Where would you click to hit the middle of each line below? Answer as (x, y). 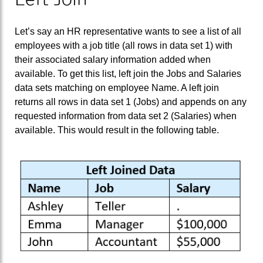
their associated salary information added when (113, 59)
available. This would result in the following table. (117, 130)
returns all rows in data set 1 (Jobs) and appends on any (131, 102)
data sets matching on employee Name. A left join (117, 87)
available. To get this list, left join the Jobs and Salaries (128, 73)
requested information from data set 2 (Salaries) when (126, 116)
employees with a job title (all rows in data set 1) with (124, 45)
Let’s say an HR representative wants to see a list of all (128, 31)
